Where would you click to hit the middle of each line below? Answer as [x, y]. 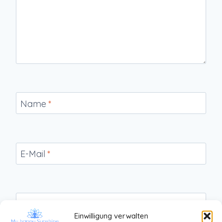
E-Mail [34, 154]
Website [37, 205]
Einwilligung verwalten [111, 216]
